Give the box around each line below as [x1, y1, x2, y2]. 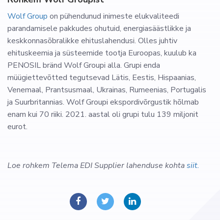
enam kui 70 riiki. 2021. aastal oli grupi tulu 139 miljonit [7, 109, 198, 120]
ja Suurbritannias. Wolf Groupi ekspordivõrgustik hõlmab [7, 97, 199, 108]
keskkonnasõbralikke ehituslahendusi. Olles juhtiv [7, 35, 177, 47]
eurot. [7, 121, 29, 133]
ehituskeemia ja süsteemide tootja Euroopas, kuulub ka [7, 48, 196, 59]
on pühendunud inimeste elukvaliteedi [48, 11, 179, 22]
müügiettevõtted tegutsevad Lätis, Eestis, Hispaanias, [7, 72, 196, 83]
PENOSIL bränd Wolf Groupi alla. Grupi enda [7, 60, 160, 71]
